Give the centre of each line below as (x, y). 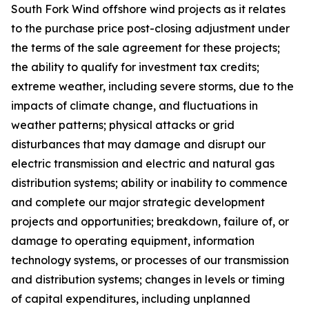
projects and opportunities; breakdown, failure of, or (150, 221)
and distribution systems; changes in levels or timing (148, 279)
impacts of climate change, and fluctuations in (134, 106)
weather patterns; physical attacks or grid (123, 125)
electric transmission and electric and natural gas (143, 163)
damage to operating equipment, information (133, 241)
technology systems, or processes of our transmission (150, 260)
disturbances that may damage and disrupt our (138, 144)
